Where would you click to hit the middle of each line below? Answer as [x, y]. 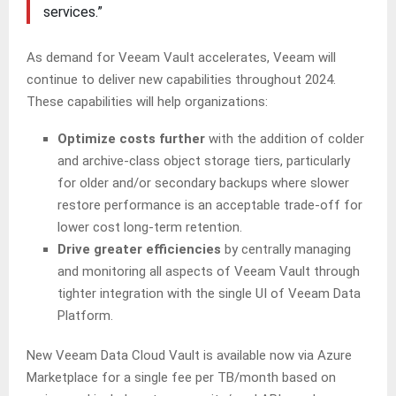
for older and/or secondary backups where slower [203, 183]
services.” [74, 12]
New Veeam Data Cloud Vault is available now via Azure [189, 356]
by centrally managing [286, 250]
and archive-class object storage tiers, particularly [204, 161]
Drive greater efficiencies [139, 250]
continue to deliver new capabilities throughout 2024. [181, 80]
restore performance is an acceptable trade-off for [210, 206]
